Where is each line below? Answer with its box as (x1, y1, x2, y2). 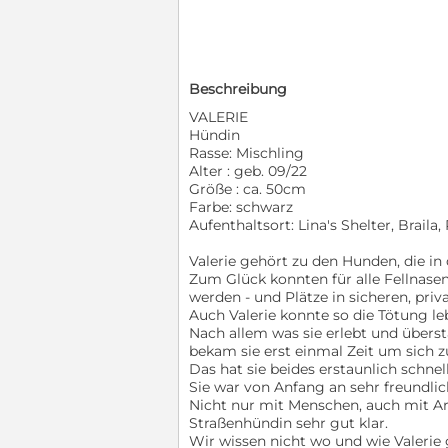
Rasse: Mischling (189, 144, 304, 163)
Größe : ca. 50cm (189, 180, 306, 199)
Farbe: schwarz (189, 198, 293, 217)
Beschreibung (189, 80, 287, 99)
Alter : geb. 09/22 (189, 162, 307, 181)
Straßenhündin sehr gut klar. (189, 414, 388, 433)
